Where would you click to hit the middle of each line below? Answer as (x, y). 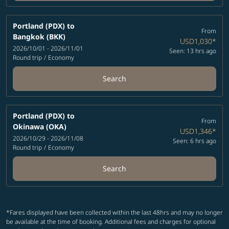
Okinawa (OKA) (40, 126)
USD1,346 (196, 131)
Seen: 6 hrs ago (194, 141)
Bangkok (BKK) (39, 36)
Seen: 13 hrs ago (192, 51)
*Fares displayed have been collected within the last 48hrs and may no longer (114, 212)
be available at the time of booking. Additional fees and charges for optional (111, 221)
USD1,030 (196, 41)
